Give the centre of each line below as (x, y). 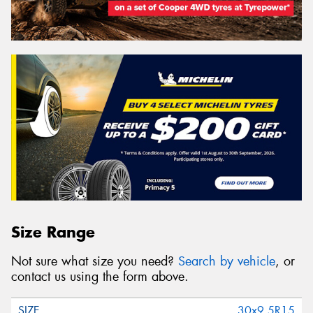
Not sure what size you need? (95, 262)
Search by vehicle (227, 262)
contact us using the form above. (100, 277)
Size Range (53, 232)
